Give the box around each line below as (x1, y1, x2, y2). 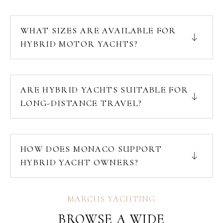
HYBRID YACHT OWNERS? (20, 157, 139, 168)
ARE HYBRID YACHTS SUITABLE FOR (20, 84, 189, 95)
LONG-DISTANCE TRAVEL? (20, 98, 142, 109)
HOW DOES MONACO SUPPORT (20, 143, 162, 154)
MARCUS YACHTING (67, 193, 156, 204)
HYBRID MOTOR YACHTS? (20, 38, 138, 49)
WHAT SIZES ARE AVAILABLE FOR (20, 25, 176, 36)
